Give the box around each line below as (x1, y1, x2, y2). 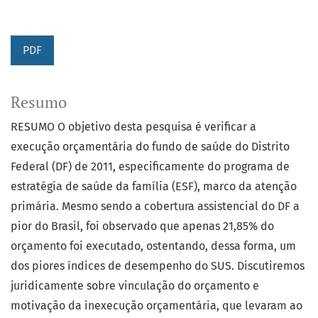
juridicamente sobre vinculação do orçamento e (11, 279, 259, 293)
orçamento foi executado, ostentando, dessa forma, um (11, 239, 296, 253)
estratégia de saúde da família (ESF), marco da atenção (11, 180, 297, 194)
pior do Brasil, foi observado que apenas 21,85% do (11, 219, 274, 234)
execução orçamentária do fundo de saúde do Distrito (11, 140, 290, 154)
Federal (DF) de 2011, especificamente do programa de (11, 160, 290, 174)
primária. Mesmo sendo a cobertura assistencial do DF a (11, 199, 300, 214)
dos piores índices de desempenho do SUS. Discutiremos (11, 259, 305, 273)
